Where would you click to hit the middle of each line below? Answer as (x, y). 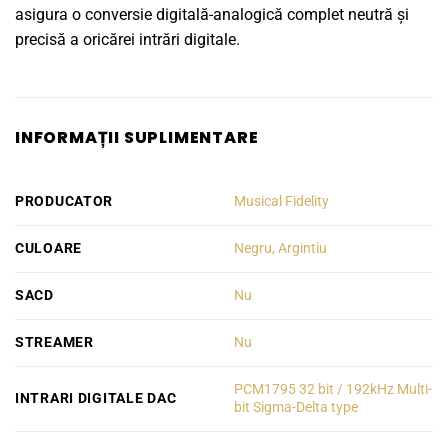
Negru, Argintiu (281, 248)
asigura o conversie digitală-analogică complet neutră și (212, 14)
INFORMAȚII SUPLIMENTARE (137, 137)
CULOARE (49, 248)
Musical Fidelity (282, 201)
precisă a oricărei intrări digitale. (127, 39)
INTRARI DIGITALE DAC (96, 398)
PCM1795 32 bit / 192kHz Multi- (333, 389)
